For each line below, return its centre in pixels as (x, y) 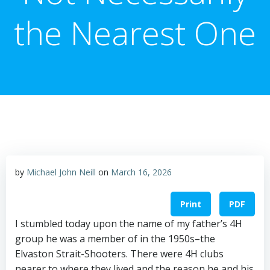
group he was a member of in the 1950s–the (115, 239)
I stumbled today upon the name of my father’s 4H (129, 224)
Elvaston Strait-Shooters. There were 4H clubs (119, 254)
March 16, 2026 (141, 172)
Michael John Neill (61, 172)
